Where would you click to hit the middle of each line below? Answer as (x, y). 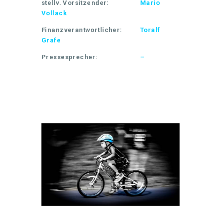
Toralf (150, 30)
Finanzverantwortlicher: (82, 30)
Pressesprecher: (70, 57)
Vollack (54, 13)
